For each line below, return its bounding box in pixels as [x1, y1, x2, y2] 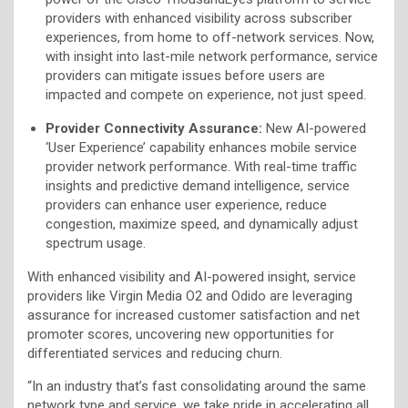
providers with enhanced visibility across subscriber [46, 9, 352, 26]
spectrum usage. [46, 234, 146, 251]
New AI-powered [266, 119, 366, 137]
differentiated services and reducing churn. [27, 344, 282, 362]
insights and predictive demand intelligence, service [46, 177, 350, 194]
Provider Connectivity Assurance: [46, 119, 266, 137]
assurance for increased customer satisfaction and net [27, 306, 360, 323]
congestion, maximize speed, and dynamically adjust [46, 215, 358, 232]
